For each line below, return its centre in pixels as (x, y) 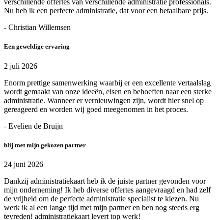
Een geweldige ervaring (37, 47)
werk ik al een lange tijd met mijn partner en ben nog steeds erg (102, 207)
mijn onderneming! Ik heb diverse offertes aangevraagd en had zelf (107, 190)
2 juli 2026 (21, 66)
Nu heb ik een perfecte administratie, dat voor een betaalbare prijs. (106, 11)
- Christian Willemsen (37, 27)
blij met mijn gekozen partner (45, 145)
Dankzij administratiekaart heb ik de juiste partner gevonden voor (105, 181)
